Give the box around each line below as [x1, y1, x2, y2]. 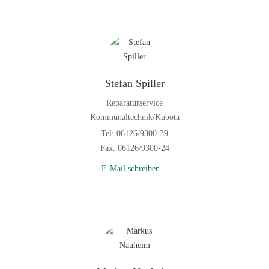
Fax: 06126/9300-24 [100, 143, 169, 153]
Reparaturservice [106, 98, 163, 107]
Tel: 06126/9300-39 [101, 128, 168, 138]
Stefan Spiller [104, 77, 165, 89]
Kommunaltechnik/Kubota [89, 112, 180, 122]
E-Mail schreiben [101, 163, 160, 173]
